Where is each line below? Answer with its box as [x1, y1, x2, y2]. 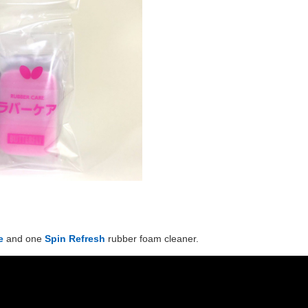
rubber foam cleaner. [105, 233, 199, 245]
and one [3, 233, 45, 245]
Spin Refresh [45, 233, 105, 245]
